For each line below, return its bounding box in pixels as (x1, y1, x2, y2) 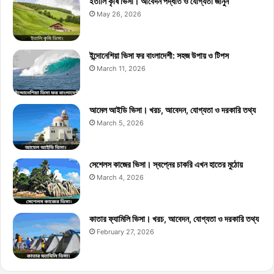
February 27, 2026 (97, 227, 154, 236)
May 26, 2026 (97, 9, 141, 18)
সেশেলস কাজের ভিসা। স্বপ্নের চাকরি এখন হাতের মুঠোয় (89, 158, 243, 169)
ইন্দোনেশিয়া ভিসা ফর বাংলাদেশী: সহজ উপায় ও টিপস (89, 50, 229, 61)
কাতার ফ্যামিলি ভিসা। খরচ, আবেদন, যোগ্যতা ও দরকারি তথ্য (89, 213, 259, 224)
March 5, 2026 (97, 118, 144, 127)
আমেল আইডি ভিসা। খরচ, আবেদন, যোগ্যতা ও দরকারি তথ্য (89, 104, 256, 115)
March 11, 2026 (97, 64, 146, 73)
